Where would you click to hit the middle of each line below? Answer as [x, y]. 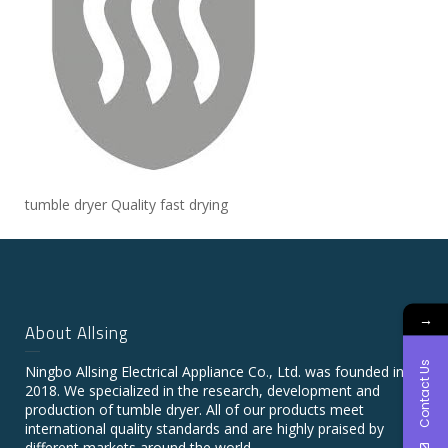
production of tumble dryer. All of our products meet [194, 409]
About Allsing [76, 333]
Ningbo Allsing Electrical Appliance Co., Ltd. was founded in [214, 371]
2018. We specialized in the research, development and [202, 390]
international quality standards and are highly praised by [204, 428]
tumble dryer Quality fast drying [126, 204]
